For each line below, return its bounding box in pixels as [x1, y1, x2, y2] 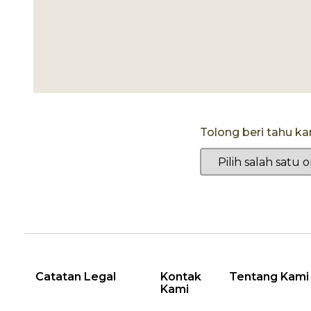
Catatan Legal [35, 270, 117, 284]
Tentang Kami [228, 270, 309, 284]
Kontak [160, 270, 202, 284]
